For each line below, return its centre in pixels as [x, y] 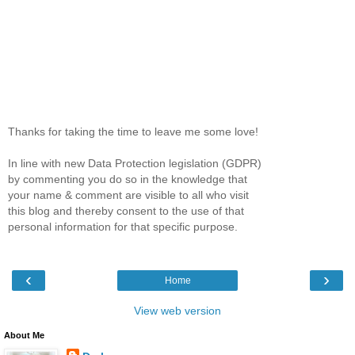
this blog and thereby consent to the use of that [126, 211]
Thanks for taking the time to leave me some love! [133, 132]
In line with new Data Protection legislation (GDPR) [135, 164]
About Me [24, 335]
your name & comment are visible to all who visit [128, 195]
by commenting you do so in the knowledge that [128, 179]
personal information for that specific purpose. [123, 227]
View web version [177, 310]
